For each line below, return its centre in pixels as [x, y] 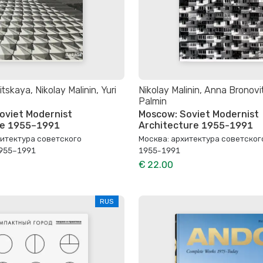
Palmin [153, 101]
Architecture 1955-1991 [196, 125]
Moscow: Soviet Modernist [199, 114]
